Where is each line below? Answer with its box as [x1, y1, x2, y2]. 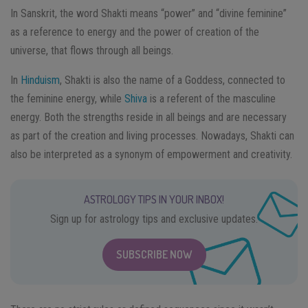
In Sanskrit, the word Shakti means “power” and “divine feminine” [10, 6, 287, 20]
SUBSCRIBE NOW [115, 247, 192, 261]
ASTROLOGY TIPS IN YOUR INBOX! [84, 192, 224, 206]
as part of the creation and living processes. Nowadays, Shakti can [10, 129, 294, 142]
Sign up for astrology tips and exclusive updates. [50, 212, 258, 225]
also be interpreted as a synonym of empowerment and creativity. [10, 147, 292, 161]
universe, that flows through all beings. [10, 43, 173, 57]
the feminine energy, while [10, 91, 124, 105]
